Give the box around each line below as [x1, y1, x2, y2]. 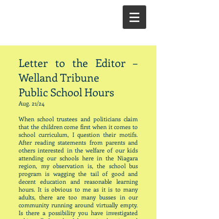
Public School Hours [19, 85, 114, 99]
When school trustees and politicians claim [19, 115, 138, 123]
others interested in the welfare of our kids [19, 146, 138, 154]
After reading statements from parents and [19, 138, 138, 146]
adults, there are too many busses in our [19, 193, 138, 201]
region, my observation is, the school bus [19, 162, 138, 170]
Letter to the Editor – [19, 55, 138, 70]
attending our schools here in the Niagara [19, 154, 138, 162]
